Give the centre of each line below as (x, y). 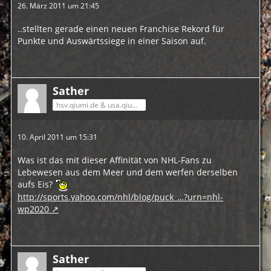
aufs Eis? (36, 184)
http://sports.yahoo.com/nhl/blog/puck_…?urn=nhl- (120, 197)
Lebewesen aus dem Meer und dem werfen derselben (128, 172)
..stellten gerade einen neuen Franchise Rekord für (121, 29)
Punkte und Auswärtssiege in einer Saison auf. (112, 41)
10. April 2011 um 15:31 (57, 137)
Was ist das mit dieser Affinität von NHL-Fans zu (115, 160)
